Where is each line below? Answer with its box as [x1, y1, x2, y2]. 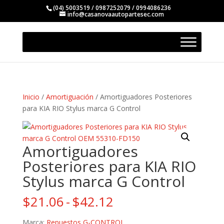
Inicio [22, 92, 39, 101]
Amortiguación [45, 92, 93, 101]
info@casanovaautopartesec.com [67, 10, 164, 18]
